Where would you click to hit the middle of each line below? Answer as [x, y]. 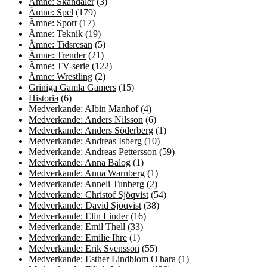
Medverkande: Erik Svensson [84, 249]
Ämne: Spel [51, 13]
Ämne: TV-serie [59, 66]
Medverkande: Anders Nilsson [86, 120]
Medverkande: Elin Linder [78, 216]
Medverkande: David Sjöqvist [85, 206]
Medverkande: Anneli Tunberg [86, 184]
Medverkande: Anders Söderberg [91, 131]
